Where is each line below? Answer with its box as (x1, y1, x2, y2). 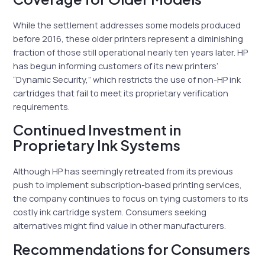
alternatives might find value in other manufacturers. (13, 219, 227, 232)
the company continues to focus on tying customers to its (13, 192, 249, 205)
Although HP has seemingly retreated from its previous (13, 165, 234, 177)
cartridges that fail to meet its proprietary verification (13, 86, 229, 99)
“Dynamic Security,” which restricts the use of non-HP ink (13, 73, 241, 85)
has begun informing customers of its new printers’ (13, 59, 219, 72)
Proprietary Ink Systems (13, 136, 181, 154)
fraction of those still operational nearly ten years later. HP (13, 46, 248, 58)
